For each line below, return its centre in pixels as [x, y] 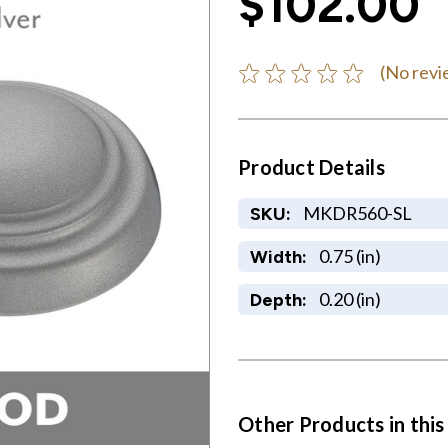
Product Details [311, 166]
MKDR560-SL [357, 212]
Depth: [278, 299]
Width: [278, 256]
